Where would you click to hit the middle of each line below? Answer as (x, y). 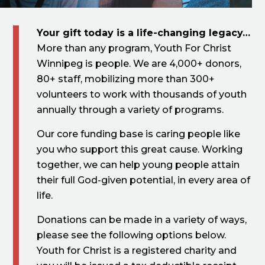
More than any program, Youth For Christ (134, 48)
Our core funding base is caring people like (139, 134)
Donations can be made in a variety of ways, (142, 219)
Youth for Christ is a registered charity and (137, 250)
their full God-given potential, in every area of (144, 180)
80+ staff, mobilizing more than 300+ (126, 79)
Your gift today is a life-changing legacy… (144, 33)
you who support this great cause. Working (140, 149)
